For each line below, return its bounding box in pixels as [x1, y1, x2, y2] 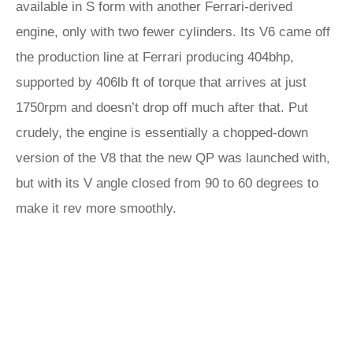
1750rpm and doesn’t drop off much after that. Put [16, 100, 308, 115]
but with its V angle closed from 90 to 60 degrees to [16, 176, 318, 191]
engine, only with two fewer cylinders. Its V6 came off [16, 24, 330, 39]
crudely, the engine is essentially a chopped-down [16, 125, 308, 140]
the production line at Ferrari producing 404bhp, [16, 50, 294, 65]
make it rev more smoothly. [16, 201, 176, 216]
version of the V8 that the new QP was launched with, [16, 150, 330, 165]
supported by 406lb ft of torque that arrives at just [16, 75, 307, 90]
